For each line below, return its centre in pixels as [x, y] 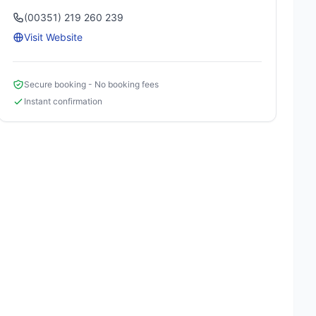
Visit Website [54, 37]
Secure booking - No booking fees [92, 84]
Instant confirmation [63, 101]
